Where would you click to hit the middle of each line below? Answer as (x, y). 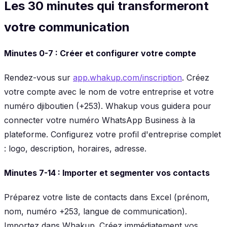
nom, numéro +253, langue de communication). (96, 211)
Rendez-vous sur (39, 77)
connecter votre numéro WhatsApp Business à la (100, 120)
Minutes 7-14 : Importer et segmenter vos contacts (107, 173)
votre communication (67, 27)
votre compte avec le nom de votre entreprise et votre (109, 91)
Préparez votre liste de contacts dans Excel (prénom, (107, 197)
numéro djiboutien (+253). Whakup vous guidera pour (108, 106)
